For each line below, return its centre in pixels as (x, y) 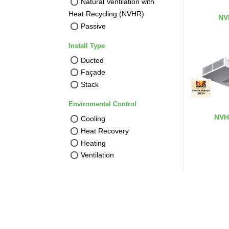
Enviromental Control (103, 104)
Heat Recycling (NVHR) (107, 14)
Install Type (87, 45)
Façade (93, 72)
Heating (94, 143)
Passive (94, 26)
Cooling (93, 118)
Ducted (93, 60)
